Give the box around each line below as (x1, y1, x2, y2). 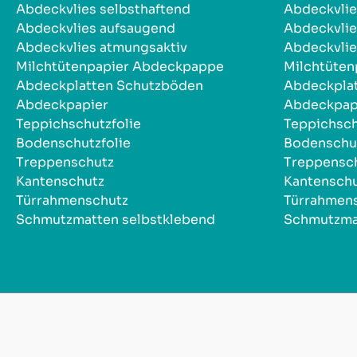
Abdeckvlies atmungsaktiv (16, 38, 187, 56)
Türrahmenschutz (16, 191, 128, 209)
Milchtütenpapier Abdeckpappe (16, 57, 224, 75)
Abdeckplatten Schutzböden (16, 76, 203, 94)
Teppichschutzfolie (16, 115, 141, 132)
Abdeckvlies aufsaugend (16, 19, 175, 37)
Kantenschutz (16, 172, 104, 190)
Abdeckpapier (16, 96, 108, 113)
